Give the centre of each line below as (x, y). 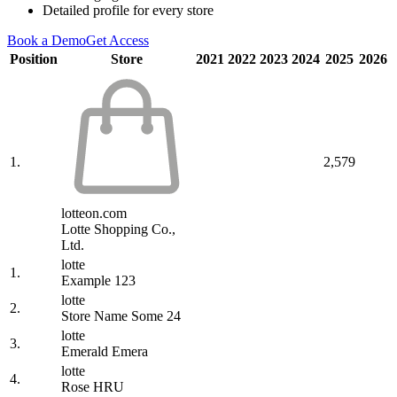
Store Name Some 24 (121, 316)
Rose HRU (93, 387)
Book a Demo (47, 41)
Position (34, 59)
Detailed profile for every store (128, 11)
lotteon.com (94, 214)
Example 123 (98, 281)
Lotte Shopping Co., (118, 230)
